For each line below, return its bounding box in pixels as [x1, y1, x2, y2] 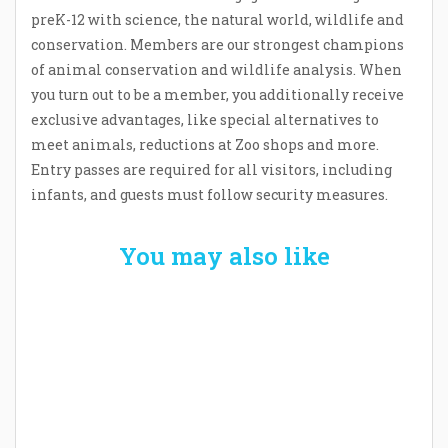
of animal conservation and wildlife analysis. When [31, 60, 402, 80]
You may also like [118, 240, 330, 273]
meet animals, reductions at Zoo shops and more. [31, 135, 379, 155]
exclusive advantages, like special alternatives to [31, 110, 379, 130]
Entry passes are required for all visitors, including [31, 160, 392, 180]
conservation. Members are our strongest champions [31, 35, 404, 55]
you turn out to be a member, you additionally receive [31, 85, 404, 105]
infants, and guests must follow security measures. [31, 185, 388, 205]
